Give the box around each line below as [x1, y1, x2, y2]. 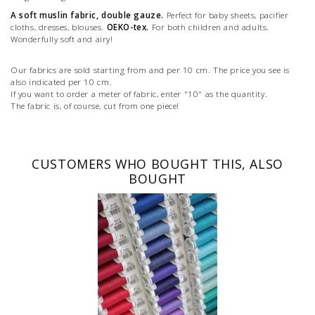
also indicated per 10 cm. [11, 76, 112, 87]
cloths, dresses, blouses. [11, 21, 107, 32]
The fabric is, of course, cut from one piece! [11, 100, 180, 111]
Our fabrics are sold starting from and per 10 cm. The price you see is [11, 64, 290, 75]
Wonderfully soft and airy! [11, 33, 113, 44]
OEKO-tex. [106, 21, 150, 32]
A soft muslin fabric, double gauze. [11, 9, 164, 20]
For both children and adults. [149, 21, 270, 32]
